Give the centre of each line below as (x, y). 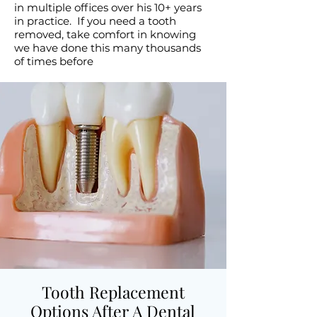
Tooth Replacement (113, 292)
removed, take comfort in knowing (105, 34)
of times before (57, 61)
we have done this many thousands (108, 48)
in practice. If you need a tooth (95, 21)
